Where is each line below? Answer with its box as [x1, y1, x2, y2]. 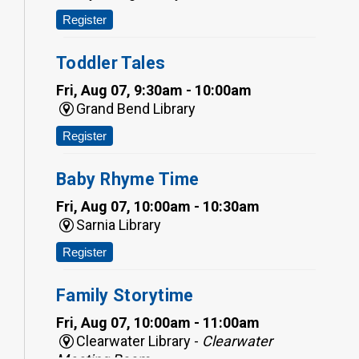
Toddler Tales [56, 52, 166, 73]
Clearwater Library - [76, 332, 203, 349]
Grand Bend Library [76, 99, 196, 117]
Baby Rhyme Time [56, 168, 200, 189]
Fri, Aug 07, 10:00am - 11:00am [56, 313, 260, 331]
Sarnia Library [76, 216, 162, 233]
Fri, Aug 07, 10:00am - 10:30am [56, 197, 260, 215]
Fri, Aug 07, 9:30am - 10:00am [56, 81, 252, 99]
